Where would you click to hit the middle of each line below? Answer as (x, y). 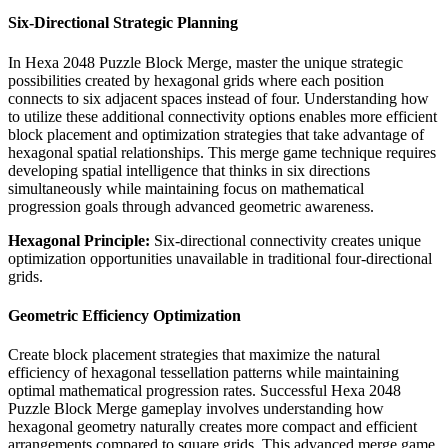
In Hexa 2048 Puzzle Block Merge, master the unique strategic (205, 62)
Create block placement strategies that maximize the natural (194, 355)
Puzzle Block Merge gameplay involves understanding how (196, 409)
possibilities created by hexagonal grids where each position (196, 80)
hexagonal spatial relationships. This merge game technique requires (222, 152)
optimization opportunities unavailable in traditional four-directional (220, 258)
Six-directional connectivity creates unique (285, 240)
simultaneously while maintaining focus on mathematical (186, 188)
